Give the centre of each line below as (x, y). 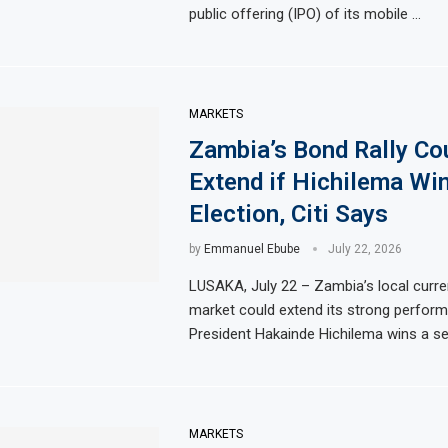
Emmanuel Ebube (251, 248)
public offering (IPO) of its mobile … (304, 13)
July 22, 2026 (364, 248)
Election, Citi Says (288, 213)
